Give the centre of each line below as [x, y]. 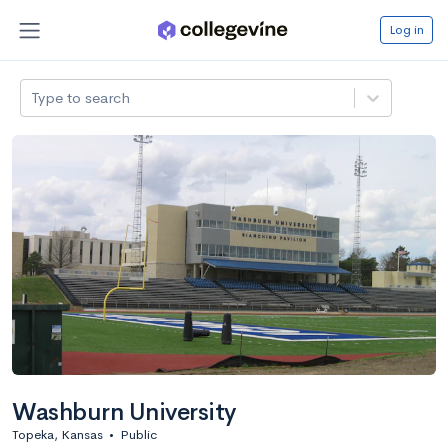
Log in [406, 29]
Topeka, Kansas [57, 434]
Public [138, 434]
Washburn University [124, 411]
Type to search [81, 97]
